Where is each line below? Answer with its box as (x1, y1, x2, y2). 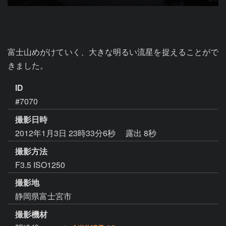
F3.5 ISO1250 (15, 158, 65, 171)
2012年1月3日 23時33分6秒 (15, 127, 118, 139)
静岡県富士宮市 (15, 190, 72, 202)
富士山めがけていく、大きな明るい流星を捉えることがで (8, 46, 218, 58)
